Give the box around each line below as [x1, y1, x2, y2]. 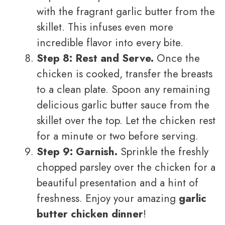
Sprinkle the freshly [118, 144, 208, 160]
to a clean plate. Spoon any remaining [37, 82, 210, 97]
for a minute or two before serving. [37, 129, 198, 144]
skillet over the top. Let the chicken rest [37, 113, 215, 129]
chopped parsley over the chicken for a [37, 160, 215, 175]
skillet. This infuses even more [37, 20, 173, 35]
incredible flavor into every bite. [37, 35, 183, 51]
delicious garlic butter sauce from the [37, 97, 209, 113]
